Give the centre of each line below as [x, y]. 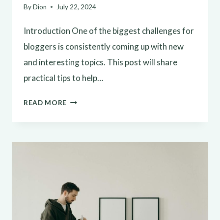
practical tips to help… [63, 78]
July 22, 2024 [77, 7]
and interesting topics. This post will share [100, 62]
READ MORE [45, 103]
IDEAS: [78, 165]
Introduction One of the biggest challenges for [109, 31]
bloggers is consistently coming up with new [104, 47]
